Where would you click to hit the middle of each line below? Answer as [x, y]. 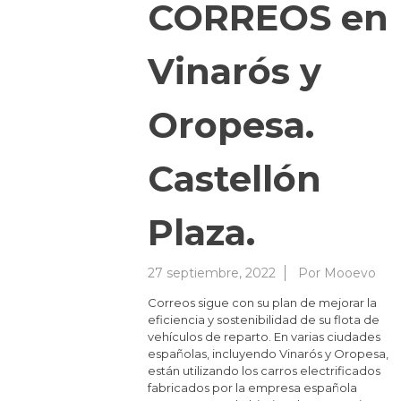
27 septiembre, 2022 [212, 273]
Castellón [235, 179]
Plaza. [201, 233]
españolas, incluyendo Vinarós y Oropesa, [268, 354]
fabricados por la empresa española [252, 388]
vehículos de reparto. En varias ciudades [264, 337]
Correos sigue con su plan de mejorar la [262, 303]
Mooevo [350, 273]
